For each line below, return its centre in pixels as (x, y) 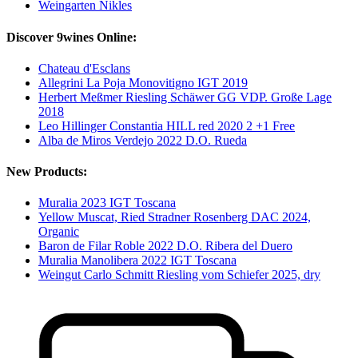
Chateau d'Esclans (84, 68)
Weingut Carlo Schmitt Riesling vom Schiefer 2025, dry (179, 275)
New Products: (47, 172)
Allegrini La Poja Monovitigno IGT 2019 (143, 82)
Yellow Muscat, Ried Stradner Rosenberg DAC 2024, (175, 217)
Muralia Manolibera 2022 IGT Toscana (137, 261)
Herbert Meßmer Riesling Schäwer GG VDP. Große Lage (185, 97)
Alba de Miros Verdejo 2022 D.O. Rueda (143, 140)
